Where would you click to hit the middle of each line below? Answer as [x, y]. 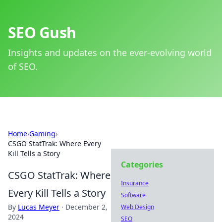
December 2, [86, 207]
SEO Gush [42, 32]
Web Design [138, 207]
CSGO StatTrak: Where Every [55, 143]
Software [133, 195]
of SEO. [23, 66]
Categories [142, 165]
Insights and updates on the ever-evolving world [110, 53]
